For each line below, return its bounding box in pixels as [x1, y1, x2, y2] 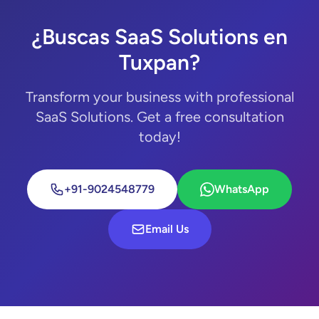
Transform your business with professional [25, 88, 294, 105]
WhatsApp [214, 182, 269, 196]
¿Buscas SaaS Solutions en [31, 23, 288, 50]
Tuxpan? [119, 49, 200, 75]
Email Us [145, 222, 189, 236]
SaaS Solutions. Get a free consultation [35, 108, 284, 125]
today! [138, 128, 181, 145]
